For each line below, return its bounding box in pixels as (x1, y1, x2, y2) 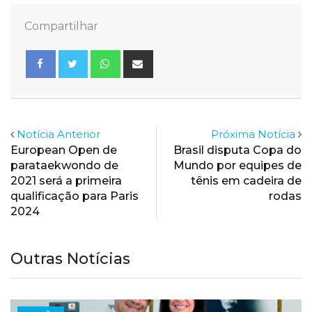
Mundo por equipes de (173, 159, 302, 173)
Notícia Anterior (17, 127, 100, 141)
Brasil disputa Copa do (173, 143, 302, 157)
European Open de (10, 143, 117, 157)
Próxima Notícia (211, 127, 295, 141)
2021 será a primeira (10, 174, 122, 188)
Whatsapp (118, 51, 174, 65)
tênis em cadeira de (191, 174, 302, 188)
